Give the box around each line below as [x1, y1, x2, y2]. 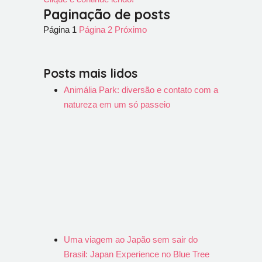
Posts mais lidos [43, 65, 137, 81]
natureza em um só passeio [64, 99, 170, 109]
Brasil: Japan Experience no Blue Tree [64, 249, 209, 259]
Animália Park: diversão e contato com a [64, 85, 218, 95]
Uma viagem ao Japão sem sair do [64, 235, 198, 244]
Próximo [115, 25, 147, 35]
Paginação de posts [43, 6, 170, 23]
